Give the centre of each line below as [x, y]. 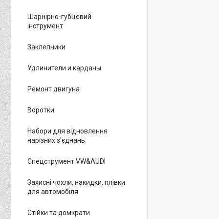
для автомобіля [53, 192]
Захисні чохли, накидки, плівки [76, 182]
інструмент [45, 26]
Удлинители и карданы [64, 68]
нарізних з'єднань [56, 140]
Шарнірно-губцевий [59, 17]
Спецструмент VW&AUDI [66, 161]
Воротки [41, 110]
